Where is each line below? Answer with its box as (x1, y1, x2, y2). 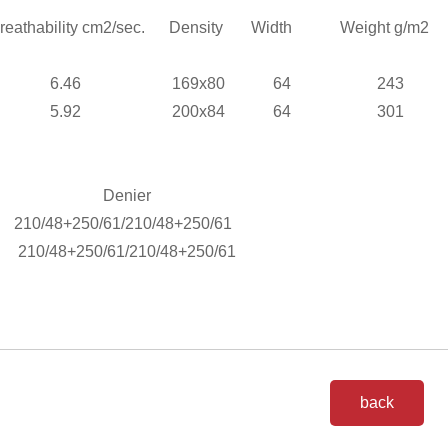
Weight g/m (324, 19, 420, 37)
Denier (103, 187, 151, 205)
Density (157, 19, 239, 37)
